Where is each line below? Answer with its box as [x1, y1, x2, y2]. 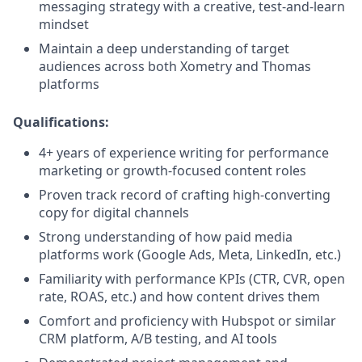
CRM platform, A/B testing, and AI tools [39, 330, 277, 347]
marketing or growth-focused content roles [39, 162, 306, 179]
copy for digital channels [39, 204, 189, 221]
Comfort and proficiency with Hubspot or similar [39, 312, 336, 330]
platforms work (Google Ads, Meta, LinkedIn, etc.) [39, 246, 341, 263]
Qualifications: [13, 113, 109, 131]
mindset [39, 15, 89, 33]
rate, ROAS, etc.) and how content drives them [39, 288, 320, 305]
